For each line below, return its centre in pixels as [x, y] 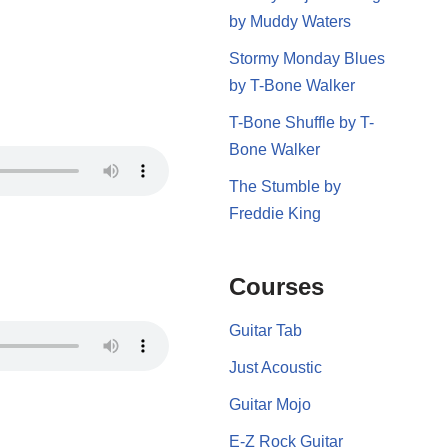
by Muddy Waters [289, 21]
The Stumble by [284, 186]
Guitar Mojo [269, 404]
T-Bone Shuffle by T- [301, 122]
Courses [276, 286]
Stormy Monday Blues [306, 58]
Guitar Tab [265, 330]
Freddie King [274, 213]
